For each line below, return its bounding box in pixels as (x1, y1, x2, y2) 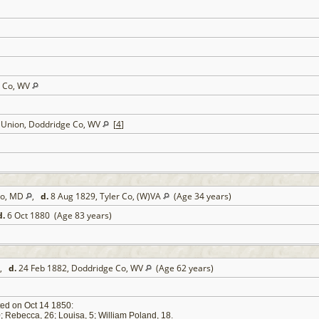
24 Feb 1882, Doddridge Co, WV (16, 262, 145, 275)
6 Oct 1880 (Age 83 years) (5, 209, 114, 222)
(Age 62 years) (152, 262, 216, 275)
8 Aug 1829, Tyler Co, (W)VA (48, 190, 163, 203)
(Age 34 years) (169, 190, 234, 203)
